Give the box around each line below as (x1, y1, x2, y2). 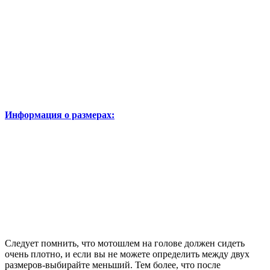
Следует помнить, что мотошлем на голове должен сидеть (5, 237, 245, 248)
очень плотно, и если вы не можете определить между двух (5, 248, 250, 259)
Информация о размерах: (5, 109, 115, 120)
